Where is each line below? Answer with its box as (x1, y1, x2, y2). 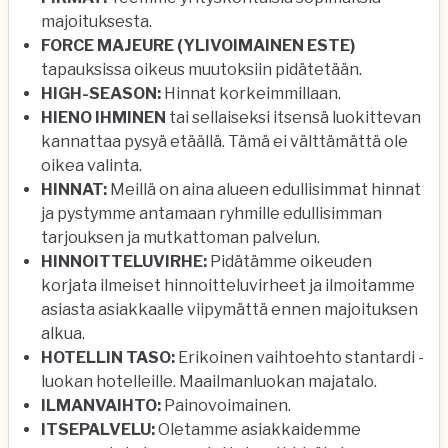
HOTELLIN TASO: (41, 348, 175, 367)
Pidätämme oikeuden (210, 252, 372, 271)
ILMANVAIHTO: (41, 396, 161, 415)
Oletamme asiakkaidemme (155, 420, 361, 439)
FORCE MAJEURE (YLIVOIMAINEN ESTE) (41, 36, 355, 55)
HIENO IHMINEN (41, 108, 166, 127)
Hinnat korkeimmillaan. (161, 84, 341, 103)
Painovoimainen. (161, 396, 291, 415)
